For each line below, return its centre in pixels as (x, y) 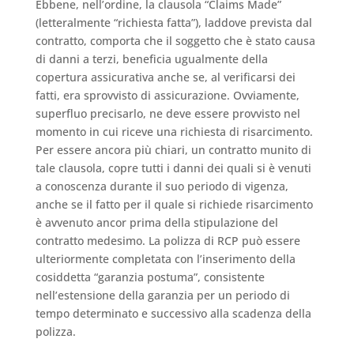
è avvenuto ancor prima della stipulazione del (156, 222)
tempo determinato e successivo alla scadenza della (173, 313)
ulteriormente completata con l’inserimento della (165, 258)
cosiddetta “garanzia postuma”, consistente (150, 277)
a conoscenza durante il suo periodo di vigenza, (162, 186)
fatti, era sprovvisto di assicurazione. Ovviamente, (167, 95)
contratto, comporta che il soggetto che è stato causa (175, 40)
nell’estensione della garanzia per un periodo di (162, 295)
